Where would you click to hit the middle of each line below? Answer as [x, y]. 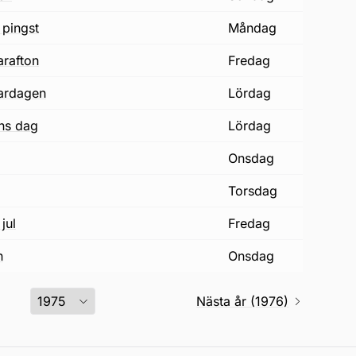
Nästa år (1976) [243, 301]
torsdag [256, 191]
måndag [258, 28]
